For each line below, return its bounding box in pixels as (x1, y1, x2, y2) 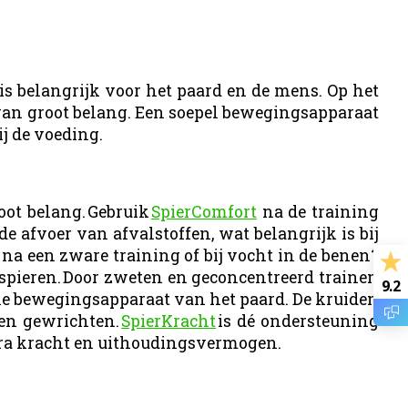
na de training (256, 201, 380, 223)
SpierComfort (150, 201, 257, 223)
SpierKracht (121, 311, 217, 332)
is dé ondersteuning (216, 311, 380, 332)
